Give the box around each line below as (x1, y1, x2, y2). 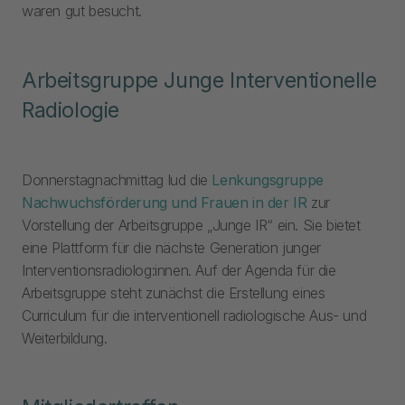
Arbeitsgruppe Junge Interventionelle (22, 68, 377, 94)
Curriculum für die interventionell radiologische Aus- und (22, 306, 367, 325)
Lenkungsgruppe (212, 171, 324, 190)
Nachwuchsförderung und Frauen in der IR (22, 193, 307, 212)
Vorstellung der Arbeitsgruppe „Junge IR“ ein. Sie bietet (22, 216, 361, 235)
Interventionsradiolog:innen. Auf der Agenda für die (22, 261, 336, 280)
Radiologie (22, 98, 119, 124)
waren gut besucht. (22, 2, 142, 21)
